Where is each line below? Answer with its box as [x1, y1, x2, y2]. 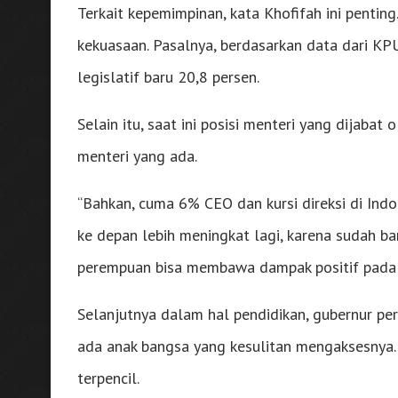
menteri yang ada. [77, 145, 197, 166]
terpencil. [77, 367, 139, 388]
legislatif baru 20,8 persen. [77, 66, 259, 87]
